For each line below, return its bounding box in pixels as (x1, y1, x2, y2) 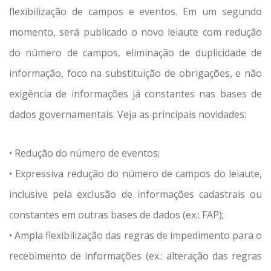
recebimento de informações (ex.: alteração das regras (9, 249, 262, 263)
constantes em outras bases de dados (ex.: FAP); (9, 208, 224, 222)
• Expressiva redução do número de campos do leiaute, (9, 167, 262, 181)
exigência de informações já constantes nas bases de (9, 87, 262, 101)
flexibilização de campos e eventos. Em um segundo (9, 5, 262, 19)
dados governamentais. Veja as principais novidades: (9, 108, 246, 122)
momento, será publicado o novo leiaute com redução (9, 25, 262, 39)
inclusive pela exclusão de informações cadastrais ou (9, 188, 262, 201)
